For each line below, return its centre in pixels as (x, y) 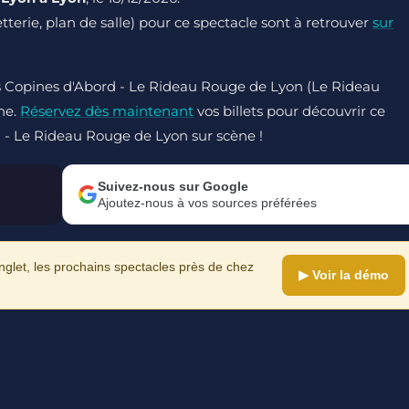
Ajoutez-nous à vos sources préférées (207, 203)
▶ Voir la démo (344, 275)
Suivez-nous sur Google (173, 186)
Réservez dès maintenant (107, 111)
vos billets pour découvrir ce (289, 111)
